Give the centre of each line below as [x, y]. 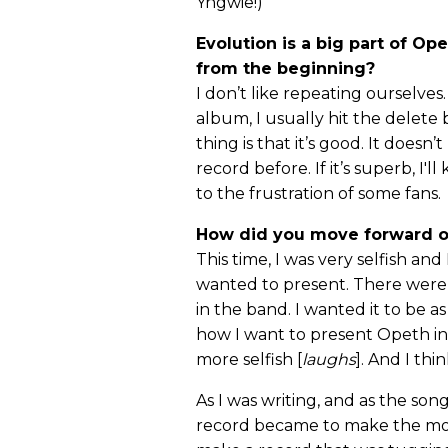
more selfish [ [249, 360]
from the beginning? [285, 69]
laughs [329, 360]
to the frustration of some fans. [318, 194]
